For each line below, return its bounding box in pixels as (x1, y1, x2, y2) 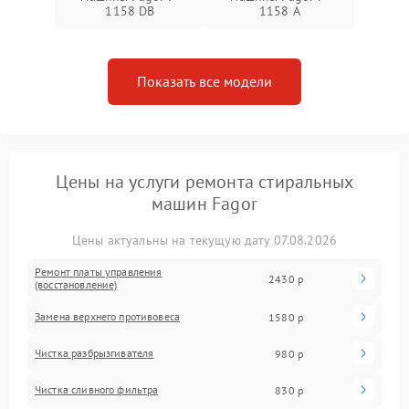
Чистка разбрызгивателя (35, 346, 154, 360)
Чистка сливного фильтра (35, 383, 159, 396)
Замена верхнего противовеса (35, 309, 181, 323)
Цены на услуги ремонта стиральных (55, 170, 354, 194)
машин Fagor (151, 192, 258, 215)
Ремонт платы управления (35, 265, 163, 278)
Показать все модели (137, 72, 272, 90)
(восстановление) (35, 278, 118, 291)
